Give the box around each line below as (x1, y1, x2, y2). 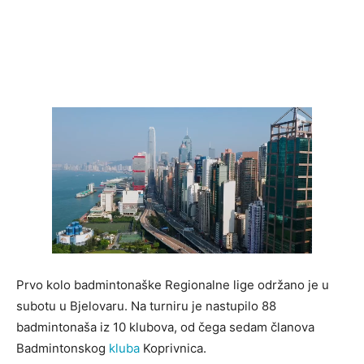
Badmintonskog (16, 340, 109, 357)
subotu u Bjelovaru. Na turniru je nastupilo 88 (16, 298, 276, 314)
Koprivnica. (140, 340, 206, 357)
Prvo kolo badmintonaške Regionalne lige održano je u (16, 277, 329, 293)
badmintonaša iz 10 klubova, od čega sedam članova (16, 319, 314, 336)
